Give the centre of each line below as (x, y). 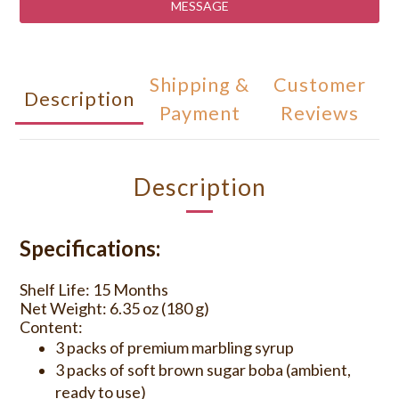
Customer (319, 85)
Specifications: (92, 248)
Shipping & (199, 85)
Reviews (319, 113)
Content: (53, 327)
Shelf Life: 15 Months (94, 289)
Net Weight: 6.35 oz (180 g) (114, 308)
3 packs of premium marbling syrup (175, 347)
